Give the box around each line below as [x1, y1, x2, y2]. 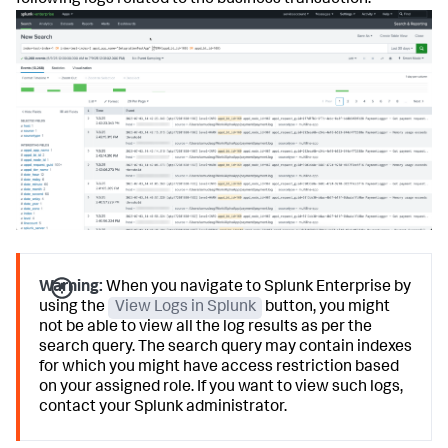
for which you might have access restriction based [39, 360, 400, 377]
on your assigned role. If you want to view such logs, [39, 380, 404, 397]
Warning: [39, 280, 104, 297]
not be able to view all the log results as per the [39, 320, 373, 337]
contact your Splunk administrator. [39, 400, 288, 417]
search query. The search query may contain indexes [39, 340, 413, 357]
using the [39, 300, 109, 317]
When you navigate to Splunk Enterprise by [103, 280, 412, 297]
